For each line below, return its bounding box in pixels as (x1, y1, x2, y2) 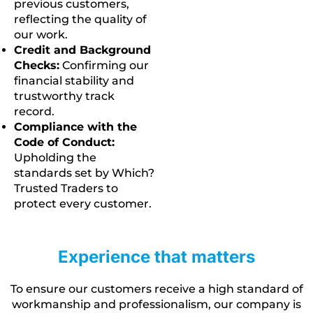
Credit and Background (14, 43, 151, 57)
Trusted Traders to (14, 181, 118, 195)
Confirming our (59, 58, 149, 72)
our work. (14, 27, 68, 41)
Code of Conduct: (14, 135, 115, 149)
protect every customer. (14, 196, 152, 210)
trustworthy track (14, 89, 115, 103)
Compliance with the (14, 119, 137, 133)
